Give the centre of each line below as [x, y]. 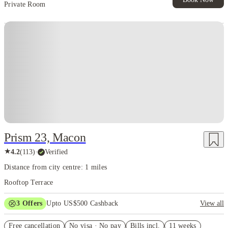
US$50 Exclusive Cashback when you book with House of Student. [115, 218]
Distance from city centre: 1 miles [56, 167]
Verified [56, 152]
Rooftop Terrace [29, 183]
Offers [31, 204]
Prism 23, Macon [45, 138]
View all [212, 204]
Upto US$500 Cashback [82, 204]
